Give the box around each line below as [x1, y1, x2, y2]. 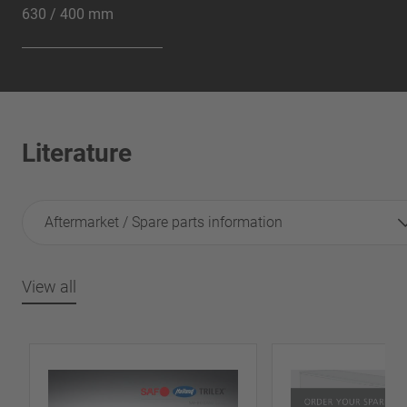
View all [22, 276, 76, 296]
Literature [22, 137, 132, 168]
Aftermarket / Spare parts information [45, 213, 283, 231]
